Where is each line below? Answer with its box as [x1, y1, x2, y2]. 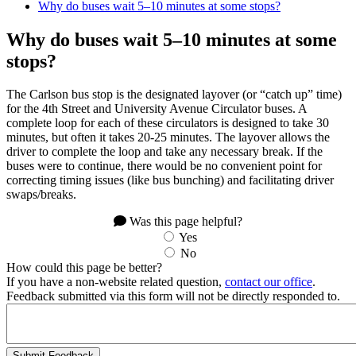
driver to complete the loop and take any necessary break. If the [6, 145, 323, 159]
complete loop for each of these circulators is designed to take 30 [6, 116, 329, 130]
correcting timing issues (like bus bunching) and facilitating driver [6, 173, 334, 188]
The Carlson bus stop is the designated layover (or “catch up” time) [6, 87, 342, 102]
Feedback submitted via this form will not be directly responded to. [6, 289, 340, 304]
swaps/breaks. [6, 188, 76, 202]
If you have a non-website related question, [6, 275, 225, 289]
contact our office [225, 275, 312, 289]
